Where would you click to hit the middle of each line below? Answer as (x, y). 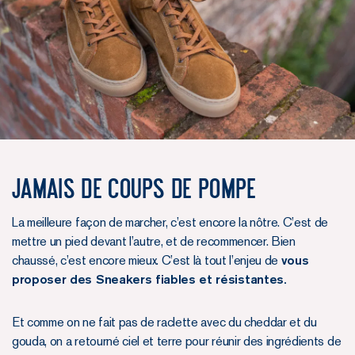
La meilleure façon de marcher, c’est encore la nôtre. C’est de (170, 223)
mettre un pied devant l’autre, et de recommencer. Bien (154, 242)
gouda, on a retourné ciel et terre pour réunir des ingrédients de (177, 342)
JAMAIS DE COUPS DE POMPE (134, 189)
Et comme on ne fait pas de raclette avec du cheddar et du (164, 323)
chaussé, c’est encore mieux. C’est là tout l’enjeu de (147, 261)
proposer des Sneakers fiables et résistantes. (149, 280)
